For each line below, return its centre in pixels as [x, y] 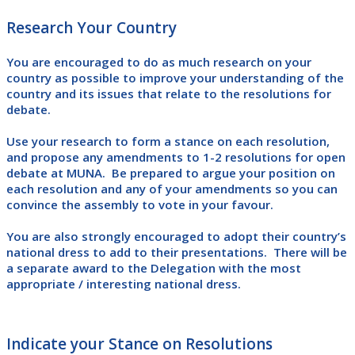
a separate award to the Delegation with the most [154, 267]
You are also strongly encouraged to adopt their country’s [176, 236]
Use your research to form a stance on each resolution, [168, 141]
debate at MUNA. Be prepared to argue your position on [171, 172]
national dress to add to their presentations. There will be [177, 252]
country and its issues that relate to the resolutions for [169, 93]
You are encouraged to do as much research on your [159, 61]
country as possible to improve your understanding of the [175, 77]
